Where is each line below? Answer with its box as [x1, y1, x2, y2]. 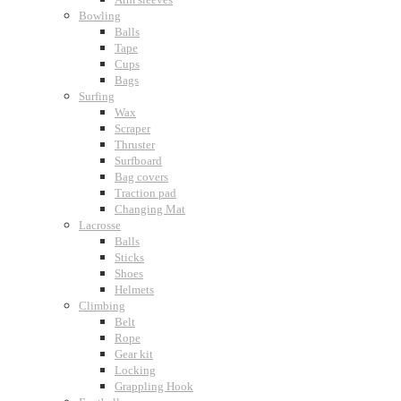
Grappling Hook [115, 380, 193, 393]
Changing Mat [115, 202, 185, 216]
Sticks [115, 251, 144, 264]
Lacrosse [79, 218, 121, 232]
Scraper [115, 122, 150, 135]
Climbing [79, 299, 125, 312]
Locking [115, 363, 156, 377]
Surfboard [115, 154, 162, 167]
